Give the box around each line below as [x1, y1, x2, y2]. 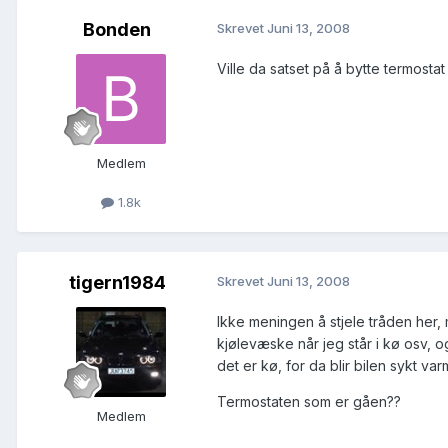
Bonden [83, 18, 151, 40]
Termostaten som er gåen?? [217, 392, 401, 410]
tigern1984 [68, 271, 166, 293]
